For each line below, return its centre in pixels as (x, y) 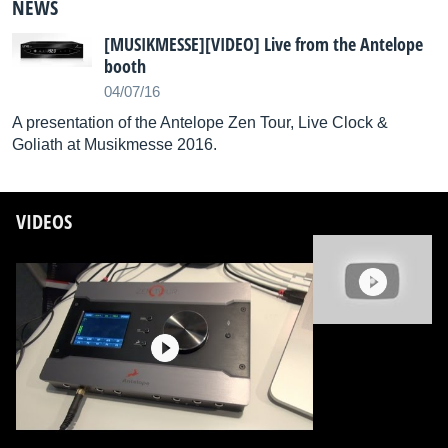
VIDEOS (44, 221)
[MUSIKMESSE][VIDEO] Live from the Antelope (263, 44)
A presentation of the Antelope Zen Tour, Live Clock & (200, 122)
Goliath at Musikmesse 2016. (114, 144)
